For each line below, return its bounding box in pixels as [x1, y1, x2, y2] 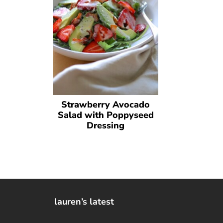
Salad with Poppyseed [57, 109, 154, 121]
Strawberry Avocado [61, 99, 150, 111]
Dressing [87, 119, 124, 132]
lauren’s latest [54, 196, 114, 208]
